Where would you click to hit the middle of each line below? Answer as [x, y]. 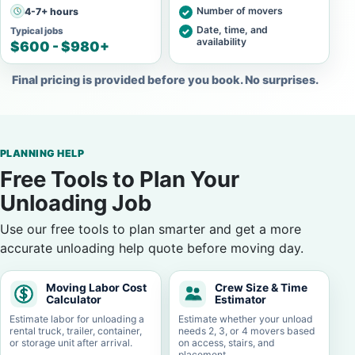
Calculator [74, 300]
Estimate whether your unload [245, 319]
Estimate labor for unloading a [77, 319]
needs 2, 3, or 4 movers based [246, 331]
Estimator [240, 300]
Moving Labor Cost [96, 288]
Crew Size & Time [261, 288]
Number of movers [239, 11]
